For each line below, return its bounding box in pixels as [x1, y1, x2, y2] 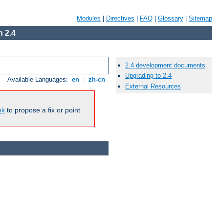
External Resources [125, 82, 181, 90]
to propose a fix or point [5, 106, 80, 114]
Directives [106, 15, 134, 22]
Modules [77, 15, 101, 22]
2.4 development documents [125, 62, 205, 69]
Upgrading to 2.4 [125, 72, 172, 80]
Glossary [158, 15, 183, 22]
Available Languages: [7, 76, 70, 84]
